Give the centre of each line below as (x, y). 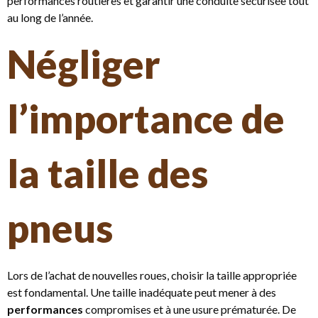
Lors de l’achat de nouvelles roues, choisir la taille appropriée (152, 275)
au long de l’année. (50, 18)
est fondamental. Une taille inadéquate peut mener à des (142, 292)
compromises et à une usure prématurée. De (190, 309)
